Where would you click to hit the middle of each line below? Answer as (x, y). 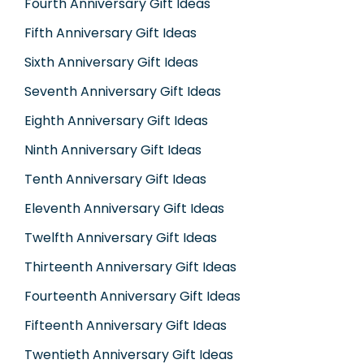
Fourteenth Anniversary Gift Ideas (132, 297)
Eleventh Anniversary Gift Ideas (124, 209)
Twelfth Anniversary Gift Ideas (121, 238)
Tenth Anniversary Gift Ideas (115, 180)
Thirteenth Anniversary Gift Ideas (130, 267)
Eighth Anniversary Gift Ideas (116, 121)
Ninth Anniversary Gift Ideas (113, 150)
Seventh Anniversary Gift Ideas (123, 92)
